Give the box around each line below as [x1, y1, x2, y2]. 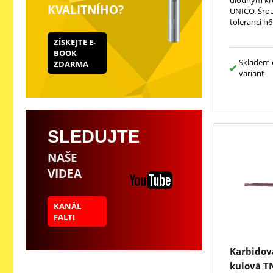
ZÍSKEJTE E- [54, 37, 96, 48]
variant [238, 67, 264, 79]
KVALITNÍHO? [48, 2, 124, 18]
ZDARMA [54, 58, 88, 69]
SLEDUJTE [48, 124, 140, 148]
